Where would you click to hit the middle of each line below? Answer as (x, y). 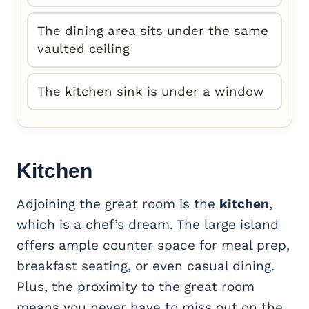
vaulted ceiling (83, 49)
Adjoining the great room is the (118, 203)
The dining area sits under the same (153, 31)
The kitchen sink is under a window (151, 91)
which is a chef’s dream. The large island (148, 224)
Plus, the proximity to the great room (136, 286)
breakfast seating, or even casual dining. (146, 266)
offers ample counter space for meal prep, (153, 245)
